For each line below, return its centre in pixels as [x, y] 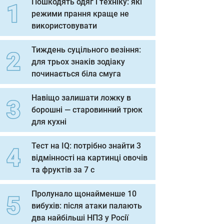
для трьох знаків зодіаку [78, 62]
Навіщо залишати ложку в [81, 98]
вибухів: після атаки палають [87, 206]
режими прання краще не [80, 14]
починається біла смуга [76, 74]
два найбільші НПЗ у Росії [80, 218]
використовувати [64, 26]
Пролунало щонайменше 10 [84, 194]
